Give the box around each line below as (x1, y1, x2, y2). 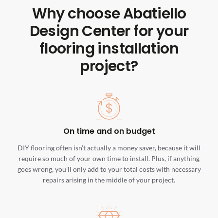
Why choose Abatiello (32, 3, 186, 24)
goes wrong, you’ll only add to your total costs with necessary (17, 165, 201, 174)
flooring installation (39, 38, 179, 59)
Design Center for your (29, 21, 189, 42)
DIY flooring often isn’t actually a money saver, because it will (18, 144, 200, 152)
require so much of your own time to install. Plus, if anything (18, 154, 200, 163)
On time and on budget (63, 125, 155, 137)
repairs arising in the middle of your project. (43, 176, 175, 184)
